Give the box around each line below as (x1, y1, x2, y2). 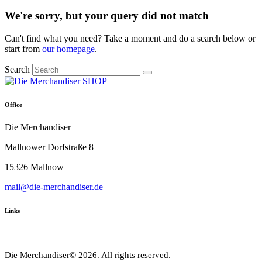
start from (5, 43, 42, 54)
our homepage (42, 43, 95, 54)
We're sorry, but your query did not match (5, 9, 209, 22)
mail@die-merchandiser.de (5, 182, 103, 192)
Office (5, 101, 22, 108)
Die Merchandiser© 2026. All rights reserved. (5, 250, 171, 260)
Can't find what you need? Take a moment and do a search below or (5, 33, 256, 43)
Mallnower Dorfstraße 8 (5, 142, 94, 153)
